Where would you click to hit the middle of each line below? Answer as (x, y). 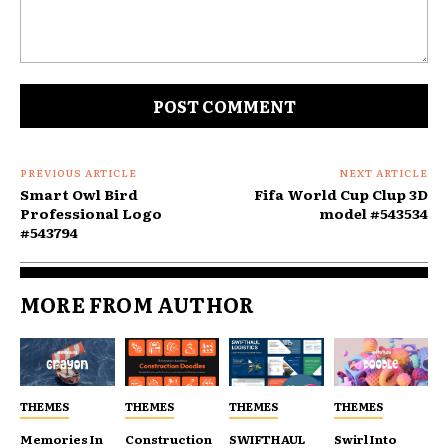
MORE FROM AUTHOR (137, 304)
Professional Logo (91, 213)
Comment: (52, 73)
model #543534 (373, 213)
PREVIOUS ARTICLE (78, 173)
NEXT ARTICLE (383, 173)
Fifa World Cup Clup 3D (340, 194)
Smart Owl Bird (79, 194)
